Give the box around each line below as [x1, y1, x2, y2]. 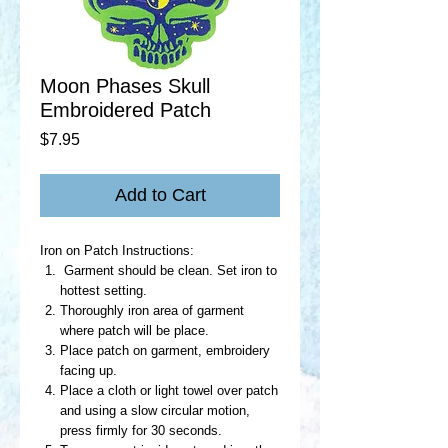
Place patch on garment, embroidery [60, 342, 270, 358]
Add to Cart [114, 184, 206, 205]
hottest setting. [60, 282, 147, 298]
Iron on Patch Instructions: [40, 242, 194, 258]
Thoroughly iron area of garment [60, 302, 244, 318]
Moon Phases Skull [40, 74, 210, 97]
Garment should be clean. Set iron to [60, 262, 277, 278]
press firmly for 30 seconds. [60, 422, 222, 438]
